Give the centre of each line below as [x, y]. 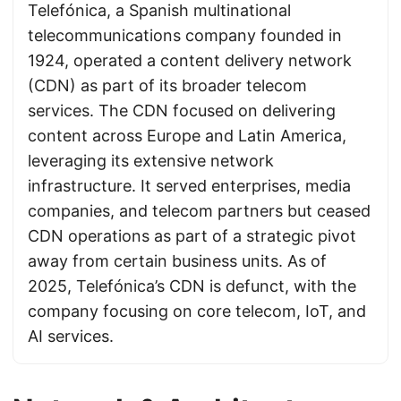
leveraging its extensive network [151, 161]
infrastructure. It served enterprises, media [189, 186]
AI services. [71, 336]
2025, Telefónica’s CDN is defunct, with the [192, 286]
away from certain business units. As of [177, 261]
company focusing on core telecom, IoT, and [197, 311]
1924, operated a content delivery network [190, 60]
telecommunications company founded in [185, 35]
